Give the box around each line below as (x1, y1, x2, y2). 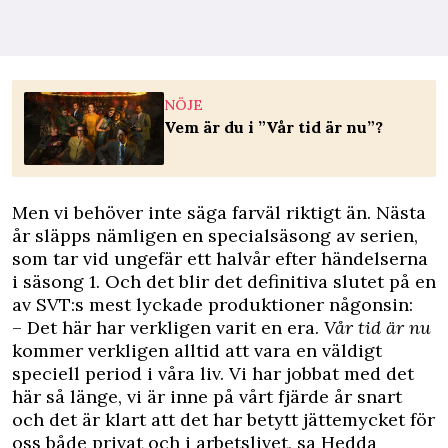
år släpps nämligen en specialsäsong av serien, (12, 224, 418, 248)
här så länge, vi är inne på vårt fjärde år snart (12, 385, 402, 409)
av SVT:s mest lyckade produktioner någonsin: (12, 293, 413, 317)
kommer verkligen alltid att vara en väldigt (12, 339, 382, 363)
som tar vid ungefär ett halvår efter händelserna (12, 247, 428, 271)
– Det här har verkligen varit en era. (12, 316, 324, 340)
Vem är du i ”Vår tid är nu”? (164, 117, 383, 137)
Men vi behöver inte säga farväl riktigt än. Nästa (12, 201, 426, 225)
